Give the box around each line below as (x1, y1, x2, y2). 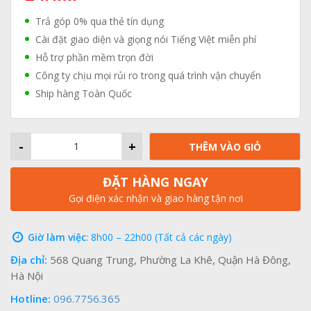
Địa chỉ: (10, 252, 47, 267)
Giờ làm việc (28, 230, 86, 244)
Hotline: (10, 291, 51, 305)
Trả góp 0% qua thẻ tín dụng (35, 14, 164, 28)
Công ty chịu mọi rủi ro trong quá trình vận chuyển (35, 68, 261, 82)
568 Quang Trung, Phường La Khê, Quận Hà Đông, (47, 252, 291, 267)
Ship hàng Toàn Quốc (35, 86, 132, 100)
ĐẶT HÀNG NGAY (103, 173, 208, 190)
